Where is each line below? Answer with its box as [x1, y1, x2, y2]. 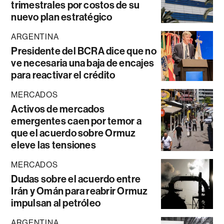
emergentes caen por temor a [11, 115, 141, 127]
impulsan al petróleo [11, 197, 101, 209]
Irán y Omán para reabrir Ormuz [11, 185, 148, 197]
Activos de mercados [11, 103, 104, 115]
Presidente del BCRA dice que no [11, 45, 156, 57]
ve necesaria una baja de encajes [11, 57, 154, 69]
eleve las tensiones [11, 139, 96, 151]
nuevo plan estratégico [11, 11, 112, 23]
